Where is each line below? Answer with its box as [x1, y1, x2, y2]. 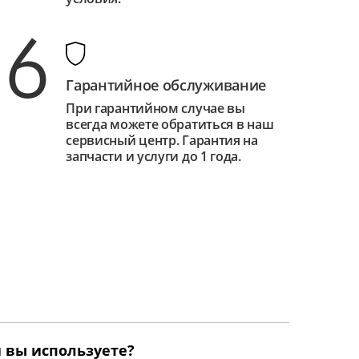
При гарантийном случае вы [66, 99, 245, 118]
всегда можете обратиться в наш [66, 115, 274, 134]
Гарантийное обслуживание [66, 75, 267, 95]
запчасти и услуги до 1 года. [66, 147, 241, 166]
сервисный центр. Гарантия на [66, 131, 258, 150]
